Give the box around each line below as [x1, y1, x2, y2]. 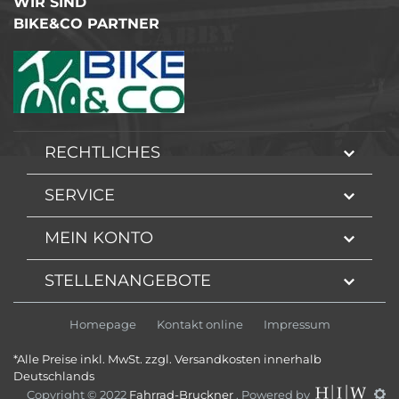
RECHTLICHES [45, 142, 160, 162]
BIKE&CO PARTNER [13, 14, 159, 32]
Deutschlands [13, 368, 94, 383]
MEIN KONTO [45, 227, 153, 248]
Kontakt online [156, 316, 243, 331]
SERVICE [45, 184, 115, 205]
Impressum [263, 316, 330, 331]
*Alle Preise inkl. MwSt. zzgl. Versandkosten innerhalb [13, 351, 322, 366]
